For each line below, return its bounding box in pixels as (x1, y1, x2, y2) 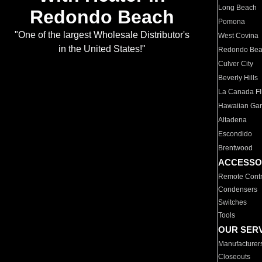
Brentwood (218, 144, 253, 152)
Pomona (218, 18, 246, 26)
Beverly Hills (218, 74, 258, 82)
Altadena (218, 116, 247, 124)
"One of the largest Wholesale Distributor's (14, 30, 189, 40)
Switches (218, 198, 247, 206)
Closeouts (218, 253, 251, 261)
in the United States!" (58, 44, 146, 54)
